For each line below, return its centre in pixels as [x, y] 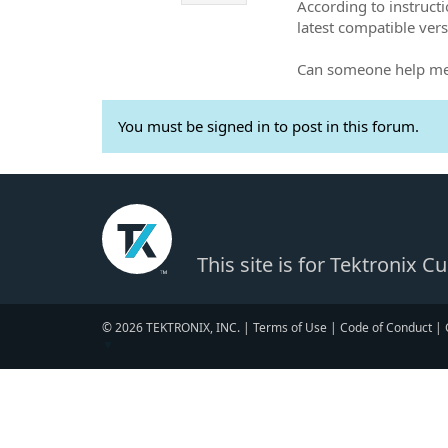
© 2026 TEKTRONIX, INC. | [177, 327]
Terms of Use [290, 327]
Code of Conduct [386, 327]
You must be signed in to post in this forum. [268, 125]
